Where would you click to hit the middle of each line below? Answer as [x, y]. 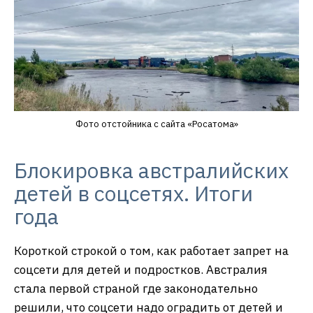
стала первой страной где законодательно [136, 288]
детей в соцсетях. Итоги [133, 193]
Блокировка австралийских [151, 170]
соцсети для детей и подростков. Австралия [141, 269]
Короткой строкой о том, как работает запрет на [151, 250]
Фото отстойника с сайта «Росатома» [156, 124]
